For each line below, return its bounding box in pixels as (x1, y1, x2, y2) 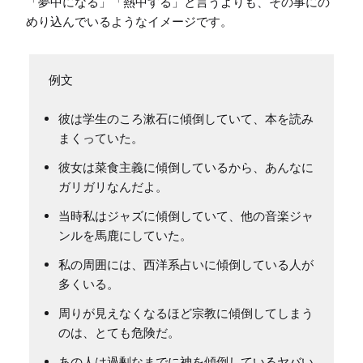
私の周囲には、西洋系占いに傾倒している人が (58, 257, 314, 273)
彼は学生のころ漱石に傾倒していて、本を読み (58, 111, 314, 127)
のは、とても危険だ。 (58, 325, 180, 341)
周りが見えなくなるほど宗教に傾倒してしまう (58, 305, 314, 322)
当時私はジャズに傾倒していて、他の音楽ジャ (58, 208, 314, 224)
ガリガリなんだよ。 (58, 179, 168, 195)
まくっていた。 (58, 130, 143, 147)
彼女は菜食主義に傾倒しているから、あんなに (58, 160, 314, 176)
